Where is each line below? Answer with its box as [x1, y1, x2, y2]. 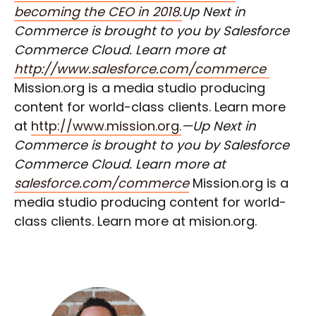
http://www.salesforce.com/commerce [14, 60, 269, 78]
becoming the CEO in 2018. [14, 3, 182, 20]
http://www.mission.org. [31, 117, 181, 135]
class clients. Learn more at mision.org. [14, 212, 257, 230]
